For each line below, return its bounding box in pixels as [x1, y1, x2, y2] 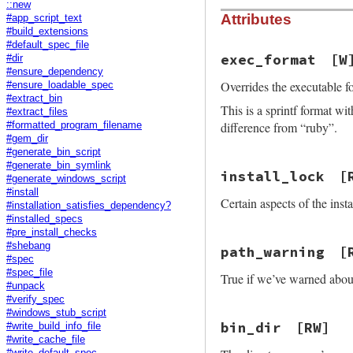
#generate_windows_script [6, 173, 126, 184]
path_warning [221, 243, 325, 261]
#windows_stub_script [6, 307, 106, 318]
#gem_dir [6, 132, 48, 144]
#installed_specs [6, 213, 83, 225]
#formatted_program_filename [6, 119, 142, 131]
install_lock [221, 167, 325, 185]
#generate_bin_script [6, 146, 101, 158]
